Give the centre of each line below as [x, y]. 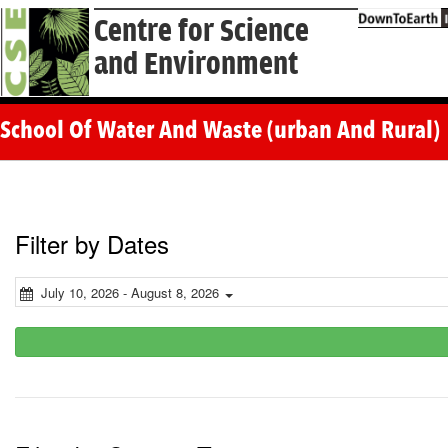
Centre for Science [202, 31]
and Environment [196, 64]
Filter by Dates [92, 244]
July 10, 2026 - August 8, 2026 [130, 293]
